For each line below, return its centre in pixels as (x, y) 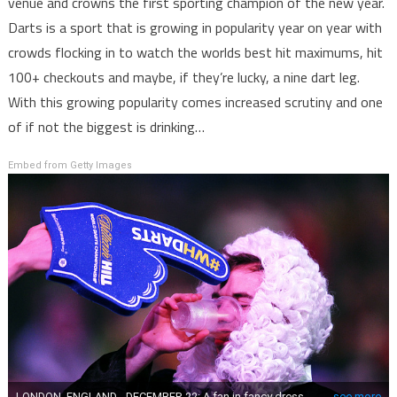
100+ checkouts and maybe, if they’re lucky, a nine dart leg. (183, 78)
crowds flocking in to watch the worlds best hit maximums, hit (195, 53)
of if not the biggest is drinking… (106, 127)
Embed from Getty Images (70, 166)
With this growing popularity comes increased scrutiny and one (195, 102)
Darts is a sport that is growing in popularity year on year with (195, 28)
